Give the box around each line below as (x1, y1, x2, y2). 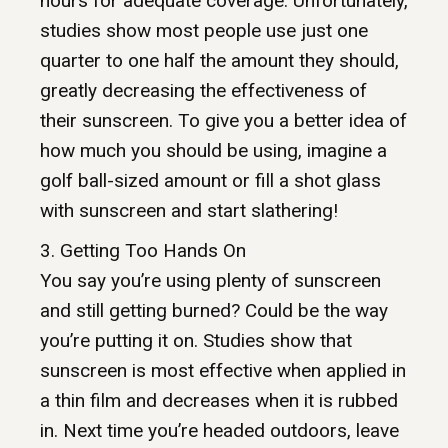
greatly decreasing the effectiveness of (40, 79, 367, 103)
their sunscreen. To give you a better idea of (40, 109, 407, 133)
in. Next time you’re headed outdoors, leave (40, 419, 399, 443)
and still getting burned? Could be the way (40, 299, 388, 323)
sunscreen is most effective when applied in (40, 359, 406, 383)
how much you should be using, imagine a (40, 139, 387, 163)
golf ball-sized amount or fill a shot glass (40, 169, 381, 193)
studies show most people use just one (40, 19, 368, 43)
